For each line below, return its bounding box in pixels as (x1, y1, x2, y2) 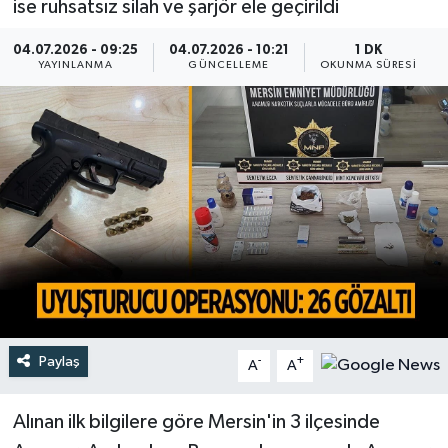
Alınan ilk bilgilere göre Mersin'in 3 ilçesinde (12, 411, 380, 432)
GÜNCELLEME (188, 59, 270, 70)
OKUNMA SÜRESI (319, 59, 417, 70)
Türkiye (53, 27, 115, 44)
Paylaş (38, 353, 80, 369)
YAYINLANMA (37, 59, 113, 70)
